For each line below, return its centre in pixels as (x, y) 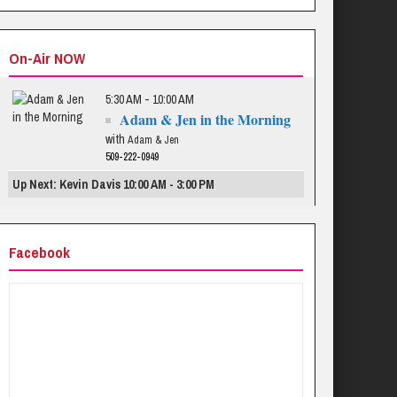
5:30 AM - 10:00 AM (150, 99)
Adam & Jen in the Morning (206, 119)
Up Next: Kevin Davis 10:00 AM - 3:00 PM (114, 184)
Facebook (40, 252)
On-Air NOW (47, 58)
